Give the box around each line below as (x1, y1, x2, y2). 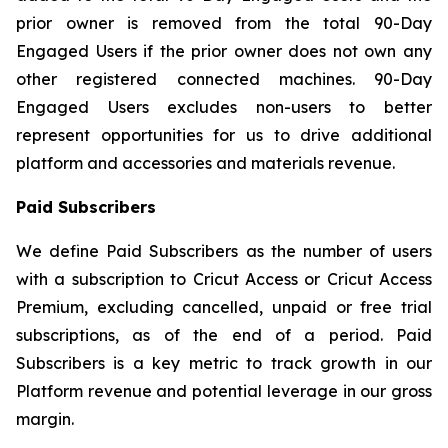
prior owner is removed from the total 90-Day (16, 13, 432, 33)
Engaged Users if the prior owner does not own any (16, 41, 432, 61)
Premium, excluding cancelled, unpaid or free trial (16, 297, 432, 317)
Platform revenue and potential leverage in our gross (16, 381, 432, 401)
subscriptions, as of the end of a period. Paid (16, 325, 432, 345)
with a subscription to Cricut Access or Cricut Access (16, 269, 432, 289)
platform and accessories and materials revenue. (16, 153, 395, 173)
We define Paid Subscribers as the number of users (16, 241, 432, 261)
